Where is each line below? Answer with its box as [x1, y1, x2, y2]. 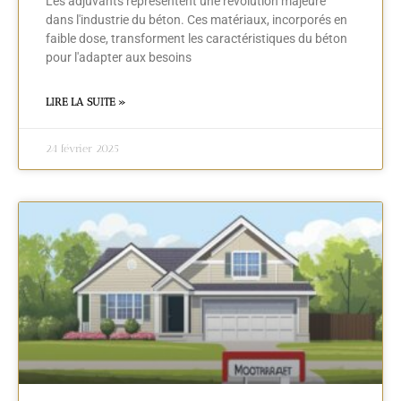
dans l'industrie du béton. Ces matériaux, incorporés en [46, 13, 347, 28]
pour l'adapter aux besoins [46, 50, 192, 65]
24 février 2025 [46, 142, 119, 156]
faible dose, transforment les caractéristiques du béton [46, 31, 347, 47]
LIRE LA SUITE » [46, 96, 125, 109]
